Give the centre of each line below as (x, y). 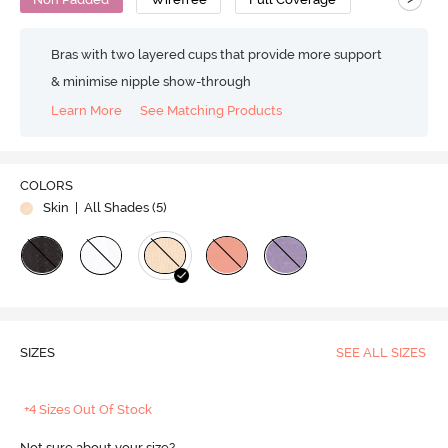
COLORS (46, 185)
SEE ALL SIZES (380, 352)
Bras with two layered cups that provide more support (217, 55)
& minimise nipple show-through (151, 82)
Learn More (87, 110)
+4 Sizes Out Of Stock (88, 409)
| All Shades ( (113, 207)
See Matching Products (211, 110)
